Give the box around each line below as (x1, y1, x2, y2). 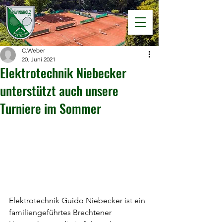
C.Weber (22, 47, 45, 54)
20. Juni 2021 (22, 55, 55, 63)
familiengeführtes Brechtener (9, 207, 113, 217)
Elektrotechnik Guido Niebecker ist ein (9, 195, 147, 205)
